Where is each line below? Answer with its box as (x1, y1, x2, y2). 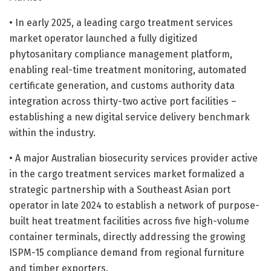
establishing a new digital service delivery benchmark (9, 111, 250, 123)
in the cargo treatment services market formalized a (9, 168, 244, 180)
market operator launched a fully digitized (9, 32, 198, 44)
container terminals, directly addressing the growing (9, 230, 246, 243)
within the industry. (9, 126, 96, 139)
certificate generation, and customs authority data (9, 79, 235, 91)
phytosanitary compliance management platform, (9, 48, 232, 60)
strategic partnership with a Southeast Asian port (9, 183, 230, 195)
